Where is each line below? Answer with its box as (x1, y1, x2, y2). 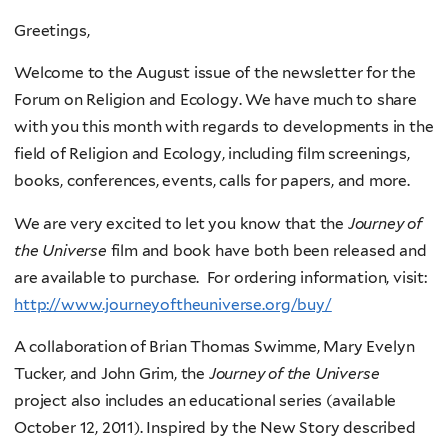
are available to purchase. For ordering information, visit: (14, 267, 427, 287)
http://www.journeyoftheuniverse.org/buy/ (14, 294, 332, 314)
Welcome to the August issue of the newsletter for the (14, 63, 416, 83)
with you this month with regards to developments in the (14, 117, 434, 137)
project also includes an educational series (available (14, 391, 397, 411)
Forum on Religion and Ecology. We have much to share (14, 90, 417, 110)
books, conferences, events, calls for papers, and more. (14, 171, 410, 191)
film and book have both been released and (110, 240, 427, 260)
